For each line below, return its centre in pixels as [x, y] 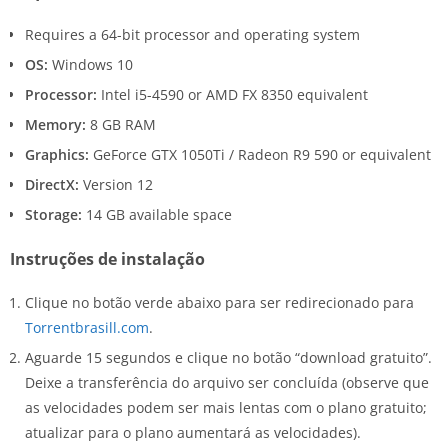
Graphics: [57, 154]
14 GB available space [157, 214]
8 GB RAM [121, 124]
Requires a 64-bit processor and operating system [192, 34]
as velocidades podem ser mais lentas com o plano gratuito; [226, 407]
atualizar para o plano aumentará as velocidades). [193, 432]
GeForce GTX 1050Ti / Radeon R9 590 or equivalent [260, 154]
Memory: [55, 124]
